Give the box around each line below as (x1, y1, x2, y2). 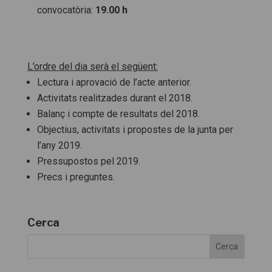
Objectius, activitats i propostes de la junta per (36, 124, 233, 135)
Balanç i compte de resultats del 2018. (36, 108, 200, 120)
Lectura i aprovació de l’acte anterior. (36, 76, 191, 88)
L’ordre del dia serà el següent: (27, 61, 158, 72)
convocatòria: (36, 4, 95, 16)
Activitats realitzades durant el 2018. (36, 92, 192, 104)
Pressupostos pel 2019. (36, 155, 140, 167)
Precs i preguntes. (36, 171, 115, 183)
